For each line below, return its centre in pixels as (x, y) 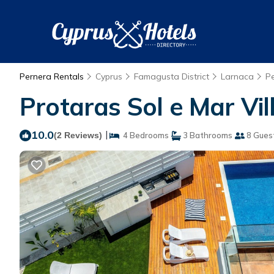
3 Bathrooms (207, 135)
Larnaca (237, 76)
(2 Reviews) (78, 135)
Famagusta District (172, 76)
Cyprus (109, 76)
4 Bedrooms (144, 135)
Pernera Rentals (53, 76)
